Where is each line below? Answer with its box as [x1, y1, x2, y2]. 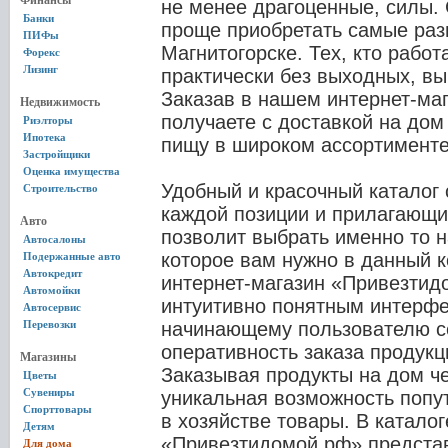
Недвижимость [20, 95, 100, 109]
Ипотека [23, 131, 66, 143]
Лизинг [23, 63, 58, 75]
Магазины [20, 350, 76, 364]
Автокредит [23, 267, 82, 279]
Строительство [23, 182, 98, 194]
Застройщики [23, 148, 90, 160]
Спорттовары [23, 403, 92, 415]
